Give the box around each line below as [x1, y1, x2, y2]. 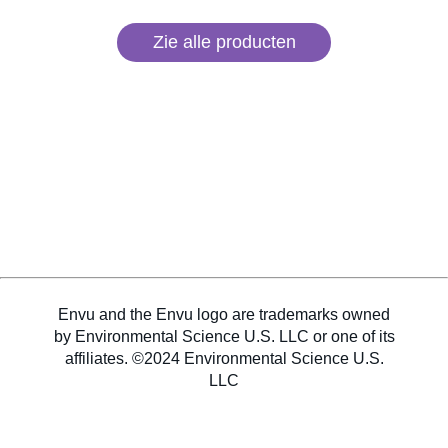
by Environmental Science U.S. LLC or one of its [53, 327, 395, 345]
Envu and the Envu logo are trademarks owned [58, 305, 390, 323]
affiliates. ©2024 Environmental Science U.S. [64, 349, 384, 367]
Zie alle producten [152, 31, 296, 52]
